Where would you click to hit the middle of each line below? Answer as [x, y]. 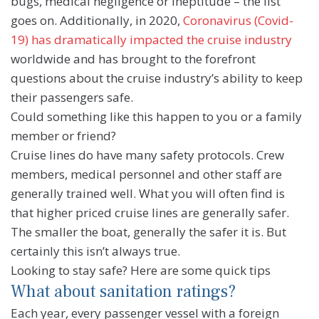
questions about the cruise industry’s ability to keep [157, 78]
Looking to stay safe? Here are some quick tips [141, 271]
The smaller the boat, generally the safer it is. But [148, 232]
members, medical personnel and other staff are [146, 174]
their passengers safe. [72, 98]
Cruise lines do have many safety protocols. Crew [147, 155]
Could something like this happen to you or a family [156, 117]
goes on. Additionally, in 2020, [97, 21]
